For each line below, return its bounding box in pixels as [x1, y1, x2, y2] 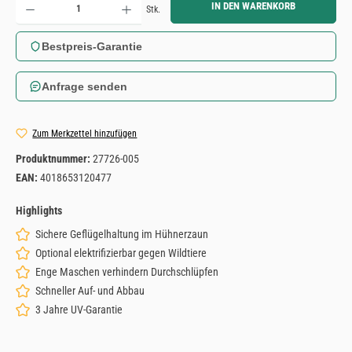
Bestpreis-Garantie [42, 39, 142, 53]
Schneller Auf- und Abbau [35, 284, 145, 298]
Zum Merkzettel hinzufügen [32, 127, 137, 139]
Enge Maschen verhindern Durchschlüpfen [35, 266, 218, 279]
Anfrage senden [42, 79, 127, 93]
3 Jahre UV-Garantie [35, 303, 123, 317]
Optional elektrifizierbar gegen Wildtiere [35, 247, 207, 260]
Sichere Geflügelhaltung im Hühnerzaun [35, 228, 208, 241]
